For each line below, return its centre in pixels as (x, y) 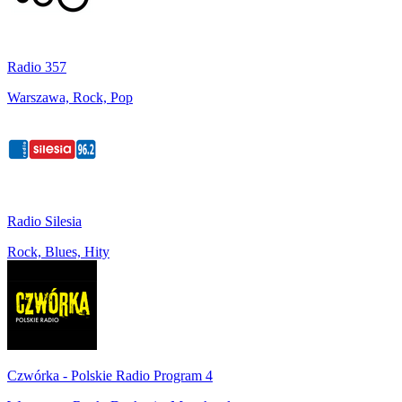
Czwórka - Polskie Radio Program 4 (110, 376)
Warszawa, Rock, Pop (70, 98)
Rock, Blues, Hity (58, 252)
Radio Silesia (44, 222)
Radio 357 (37, 67)
